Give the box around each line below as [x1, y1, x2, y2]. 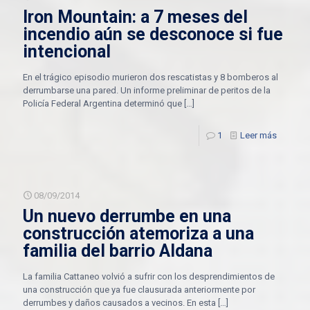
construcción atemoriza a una [23, 224, 254, 244]
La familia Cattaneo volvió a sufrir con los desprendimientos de [23, 271, 275, 282]
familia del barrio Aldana [23, 241, 212, 261]
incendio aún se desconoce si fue [23, 24, 283, 44]
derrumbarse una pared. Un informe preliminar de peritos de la [23, 85, 271, 95]
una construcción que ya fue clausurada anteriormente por [23, 284, 255, 295]
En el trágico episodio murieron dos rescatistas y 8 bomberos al [23, 72, 278, 82]
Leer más [240, 130, 277, 140]
